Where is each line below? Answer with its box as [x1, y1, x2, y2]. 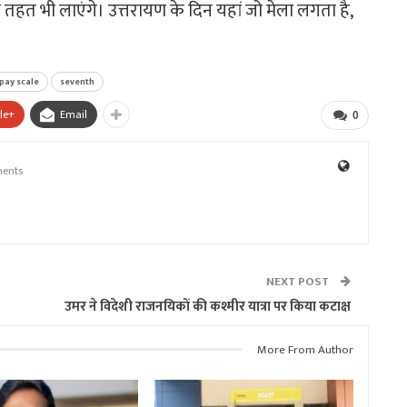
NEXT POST [266, 271, 332, 292]
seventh [60, 74, 94, 89]
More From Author [257, 339, 353, 360]
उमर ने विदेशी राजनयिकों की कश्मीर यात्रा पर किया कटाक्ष [65, 294, 351, 318]
